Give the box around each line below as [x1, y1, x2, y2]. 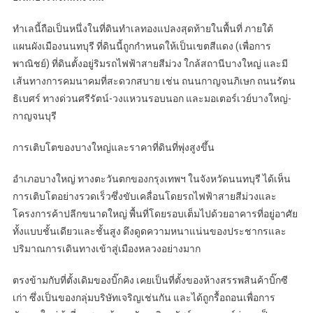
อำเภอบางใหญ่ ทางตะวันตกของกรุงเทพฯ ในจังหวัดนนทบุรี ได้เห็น [12, 173, 291, 184]
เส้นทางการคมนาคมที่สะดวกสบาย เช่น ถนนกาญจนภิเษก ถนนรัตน [12, 75, 296, 87]
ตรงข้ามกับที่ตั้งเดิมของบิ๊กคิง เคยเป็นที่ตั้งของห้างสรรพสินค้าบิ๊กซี [12, 274, 288, 286]
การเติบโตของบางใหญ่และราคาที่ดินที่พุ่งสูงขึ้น [12, 141, 214, 153]
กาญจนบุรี [12, 110, 57, 122]
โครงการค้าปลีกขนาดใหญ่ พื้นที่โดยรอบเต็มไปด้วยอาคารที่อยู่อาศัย [12, 208, 298, 219]
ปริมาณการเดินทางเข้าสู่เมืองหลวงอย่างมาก [12, 242, 201, 254]
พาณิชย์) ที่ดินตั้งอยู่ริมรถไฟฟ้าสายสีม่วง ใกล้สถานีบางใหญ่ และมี [12, 57, 288, 69]
